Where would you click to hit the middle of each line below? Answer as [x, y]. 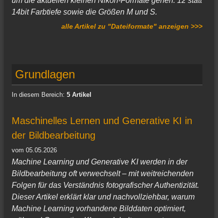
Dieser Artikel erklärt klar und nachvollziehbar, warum [103, 197]
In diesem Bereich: [39, 94]
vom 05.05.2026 [34, 150]
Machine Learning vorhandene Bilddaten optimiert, [99, 209]
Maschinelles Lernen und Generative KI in [102, 120]
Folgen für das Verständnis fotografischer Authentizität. [105, 185]
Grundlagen [45, 74]
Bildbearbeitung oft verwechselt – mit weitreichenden [103, 174]
